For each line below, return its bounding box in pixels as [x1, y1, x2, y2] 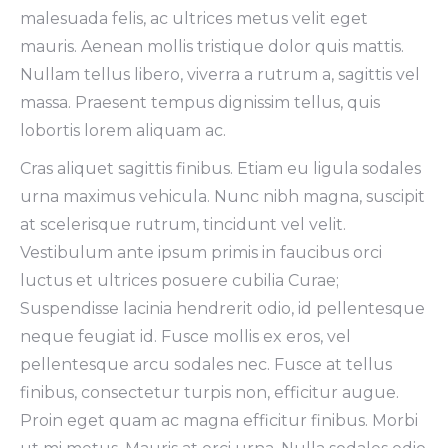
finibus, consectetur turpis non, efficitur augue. [20, 383, 399, 402]
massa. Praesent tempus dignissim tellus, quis [20, 93, 380, 112]
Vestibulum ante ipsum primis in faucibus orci [20, 243, 382, 262]
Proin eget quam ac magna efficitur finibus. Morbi [20, 411, 418, 430]
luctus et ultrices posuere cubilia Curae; [20, 271, 339, 290]
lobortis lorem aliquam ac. [20, 121, 226, 140]
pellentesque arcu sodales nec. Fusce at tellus [20, 355, 392, 374]
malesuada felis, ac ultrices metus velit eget [20, 9, 368, 28]
